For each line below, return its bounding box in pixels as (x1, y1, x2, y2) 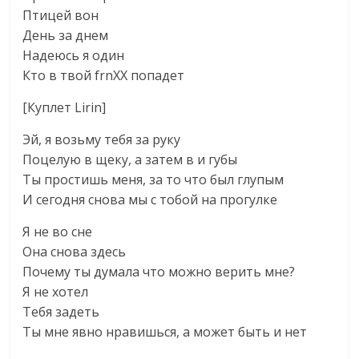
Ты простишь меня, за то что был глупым (22, 171, 284, 188)
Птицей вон (22, 6, 99, 24)
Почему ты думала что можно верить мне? (22, 263, 296, 280)
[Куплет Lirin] (22, 99, 107, 116)
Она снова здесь (22, 243, 127, 260)
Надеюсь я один (22, 46, 125, 64)
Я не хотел (22, 283, 89, 301)
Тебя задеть (22, 303, 100, 321)
